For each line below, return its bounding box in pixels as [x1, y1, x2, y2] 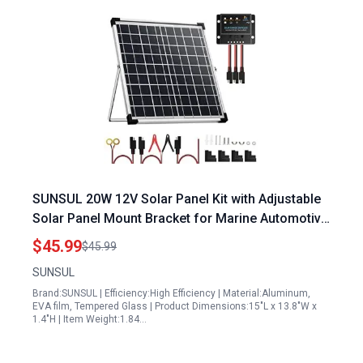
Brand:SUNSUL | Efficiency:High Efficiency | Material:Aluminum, [32, 288, 310, 299]
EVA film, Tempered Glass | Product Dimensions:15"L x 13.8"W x [32, 301, 317, 312]
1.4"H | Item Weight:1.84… [32, 314, 147, 325]
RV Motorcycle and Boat [32, 230, 176, 246]
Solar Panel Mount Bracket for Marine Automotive [32, 211, 328, 226]
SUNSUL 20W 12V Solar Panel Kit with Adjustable [32, 191, 321, 207]
